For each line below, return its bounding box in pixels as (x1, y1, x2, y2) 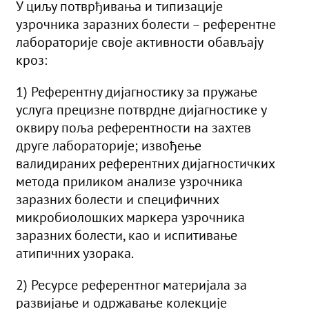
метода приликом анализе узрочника (16, 172, 243, 191)
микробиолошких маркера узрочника (16, 208, 245, 227)
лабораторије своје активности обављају (16, 33, 263, 52)
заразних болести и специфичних (16, 190, 219, 209)
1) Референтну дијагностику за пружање (16, 83, 257, 101)
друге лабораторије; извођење (16, 137, 201, 155)
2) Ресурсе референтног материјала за (16, 276, 247, 295)
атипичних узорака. (16, 244, 134, 263)
